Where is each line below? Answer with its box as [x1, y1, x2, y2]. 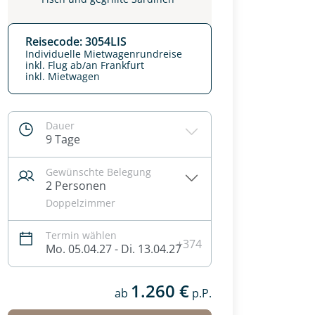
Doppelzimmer [46, 196, 115, 210]
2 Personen [46, 178, 106, 193]
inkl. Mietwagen [25, 70, 103, 83]
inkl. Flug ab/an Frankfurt [25, 58, 144, 72]
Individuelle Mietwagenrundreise [25, 47, 182, 60]
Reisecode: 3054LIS [25, 34, 127, 49]
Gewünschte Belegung [46, 165, 151, 179]
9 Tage [46, 131, 80, 147]
